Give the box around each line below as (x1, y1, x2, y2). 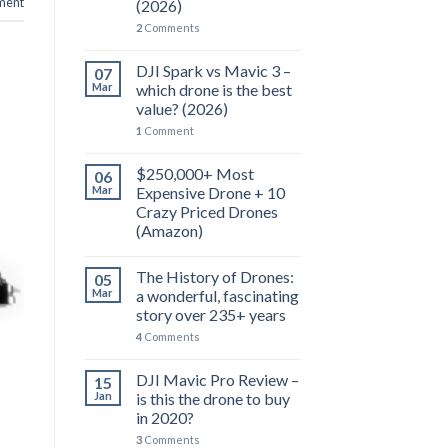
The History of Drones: (135, 267, 294, 287)
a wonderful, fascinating (135, 286, 299, 306)
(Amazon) (135, 221, 203, 241)
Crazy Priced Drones (135, 202, 278, 222)
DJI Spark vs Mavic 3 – (135, 61, 291, 81)
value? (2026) (135, 99, 228, 119)
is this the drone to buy (135, 389, 290, 409)
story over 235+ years (135, 305, 286, 325)
